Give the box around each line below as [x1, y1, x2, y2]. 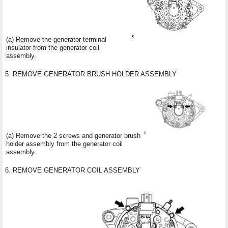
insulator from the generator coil [6, 43, 99, 51]
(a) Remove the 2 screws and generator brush [6, 131, 140, 139]
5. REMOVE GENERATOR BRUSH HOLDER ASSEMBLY [5, 70, 177, 78]
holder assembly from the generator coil [6, 139, 123, 148]
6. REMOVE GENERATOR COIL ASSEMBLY [5, 166, 140, 174]
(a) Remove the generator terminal [6, 35, 106, 43]
